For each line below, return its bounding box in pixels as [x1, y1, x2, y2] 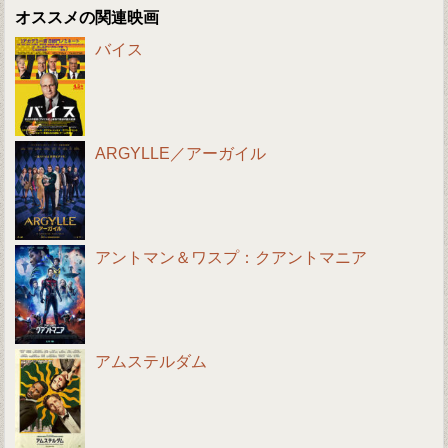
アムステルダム [95, 352, 208, 370]
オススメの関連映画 [15, 8, 160, 26]
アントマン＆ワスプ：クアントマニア [95, 248, 368, 266]
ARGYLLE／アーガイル [95, 144, 267, 162]
